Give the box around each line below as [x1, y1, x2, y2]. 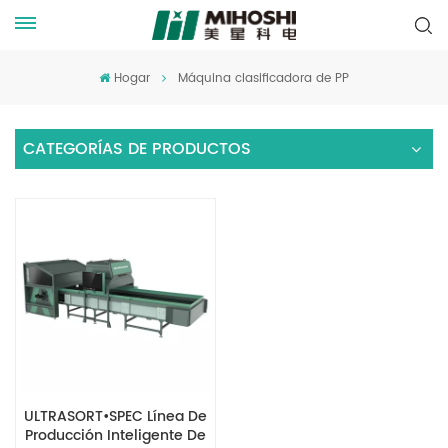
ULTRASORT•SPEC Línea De [24, 404, 207, 429]
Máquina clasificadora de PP [177, 69, 349, 88]
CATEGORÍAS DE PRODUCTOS [23, 136, 251, 162]
